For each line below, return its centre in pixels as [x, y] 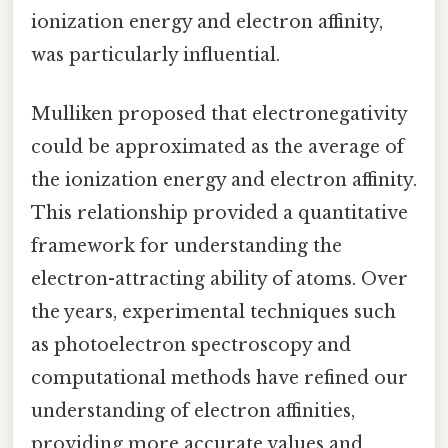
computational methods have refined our [219, 378]
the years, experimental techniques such [213, 312]
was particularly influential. [155, 54]
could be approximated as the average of [217, 147]
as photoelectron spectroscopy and [191, 345]
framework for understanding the [186, 246]
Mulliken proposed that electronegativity [219, 114]
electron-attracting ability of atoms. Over [219, 279]
